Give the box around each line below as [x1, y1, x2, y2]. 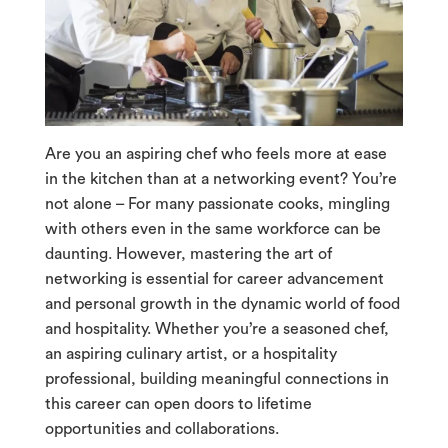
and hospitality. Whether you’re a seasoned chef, [44, 321, 389, 338]
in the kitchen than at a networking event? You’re [44, 171, 397, 188]
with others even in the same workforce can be [44, 221, 381, 238]
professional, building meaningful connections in [44, 371, 389, 388]
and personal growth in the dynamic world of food [44, 296, 400, 313]
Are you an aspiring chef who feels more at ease [44, 146, 387, 163]
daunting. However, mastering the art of [44, 246, 332, 263]
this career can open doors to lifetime [44, 396, 312, 413]
